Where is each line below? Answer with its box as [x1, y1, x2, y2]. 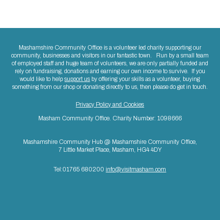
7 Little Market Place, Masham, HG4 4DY [58, 146, 162, 153]
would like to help [20, 75, 65, 82]
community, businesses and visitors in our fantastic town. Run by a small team [11, 52, 209, 59]
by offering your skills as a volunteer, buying [90, 75, 200, 82]
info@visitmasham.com [106, 165, 166, 173]
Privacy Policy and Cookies [76, 101, 144, 108]
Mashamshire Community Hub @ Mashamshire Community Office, [23, 138, 197, 145]
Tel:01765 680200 [54, 165, 106, 173]
